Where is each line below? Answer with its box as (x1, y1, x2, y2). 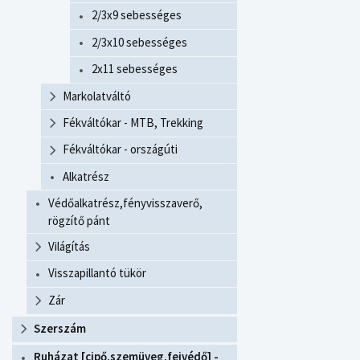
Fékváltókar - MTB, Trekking (63, 114, 203, 130)
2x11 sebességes (92, 61, 178, 77)
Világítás (48, 238, 90, 254)
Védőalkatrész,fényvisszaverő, (48, 194, 202, 211)
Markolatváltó (63, 88, 131, 104)
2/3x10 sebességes (92, 34, 187, 50)
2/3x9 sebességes (92, 7, 182, 23)
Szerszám (34, 321, 86, 337)
